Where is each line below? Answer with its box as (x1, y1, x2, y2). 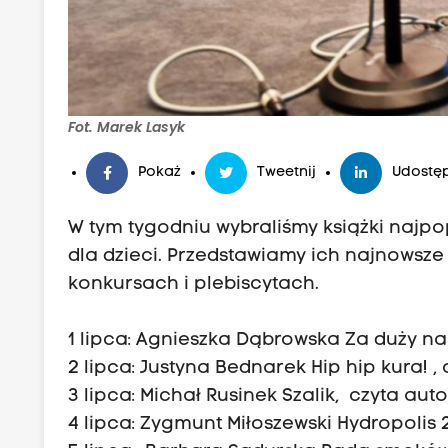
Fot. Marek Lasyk (68, 117, 186, 138)
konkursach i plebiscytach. (68, 275, 320, 295)
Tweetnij (257, 165, 317, 181)
